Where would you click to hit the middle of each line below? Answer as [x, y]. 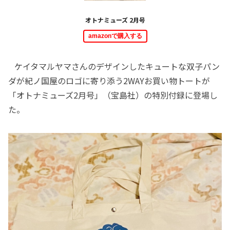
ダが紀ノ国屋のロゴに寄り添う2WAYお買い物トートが [109, 81]
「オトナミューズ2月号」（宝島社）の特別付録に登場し [113, 95]
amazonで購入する [115, 36]
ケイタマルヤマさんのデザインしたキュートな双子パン [114, 66]
